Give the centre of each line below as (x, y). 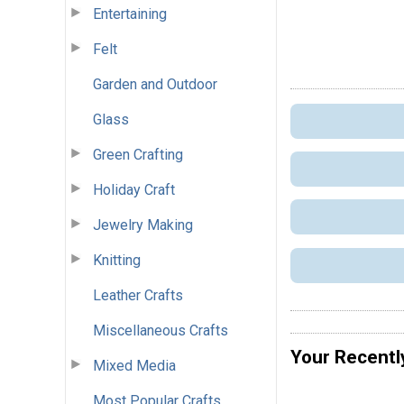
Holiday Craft (134, 189)
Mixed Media (134, 365)
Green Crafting (138, 154)
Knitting (117, 260)
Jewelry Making (143, 225)
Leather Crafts (138, 295)
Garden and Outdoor (155, 84)
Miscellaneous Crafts (161, 330)
